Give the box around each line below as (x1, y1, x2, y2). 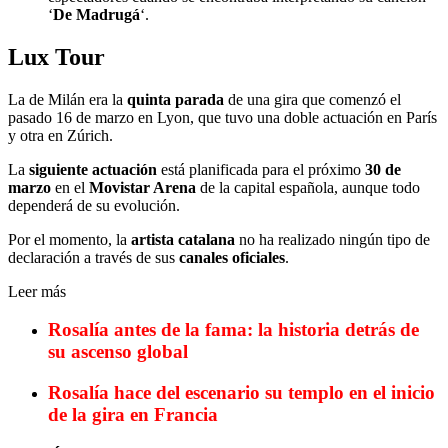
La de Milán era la (8, 90, 127, 108)
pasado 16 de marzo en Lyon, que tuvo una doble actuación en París (8, 108, 437, 126)
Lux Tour (8, 43, 105, 70)
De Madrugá (53, 5, 140, 23)
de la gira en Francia (48, 403, 218, 425)
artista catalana (131, 230, 235, 248)
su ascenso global (48, 341, 188, 363)
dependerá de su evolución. (8, 196, 180, 214)
